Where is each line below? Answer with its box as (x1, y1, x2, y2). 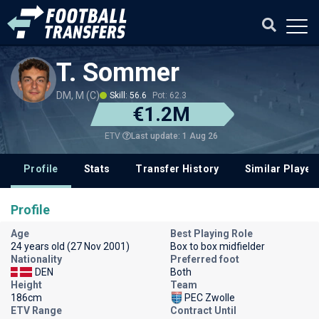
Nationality (11, 253, 62, 265)
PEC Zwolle (184, 292, 235, 303)
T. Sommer (56, 58, 179, 88)
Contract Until (170, 305, 236, 316)
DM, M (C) (56, 90, 100, 101)
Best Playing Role (170, 228, 253, 239)
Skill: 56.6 (110, 90, 147, 100)
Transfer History (135, 163, 219, 174)
